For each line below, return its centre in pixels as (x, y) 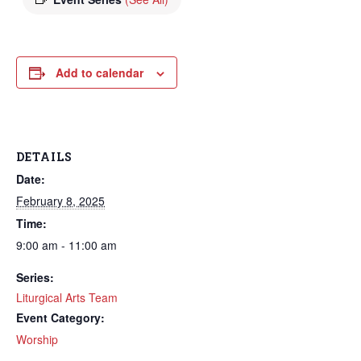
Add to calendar (100, 73)
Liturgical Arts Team (67, 297)
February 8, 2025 (60, 201)
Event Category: (60, 317)
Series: (35, 277)
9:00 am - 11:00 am (66, 245)
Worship (37, 339)
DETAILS (44, 157)
